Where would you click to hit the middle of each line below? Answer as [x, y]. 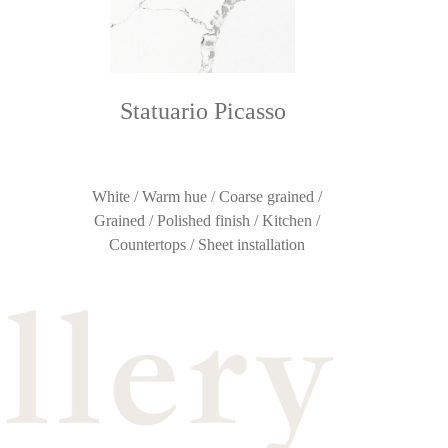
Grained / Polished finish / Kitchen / [206, 220]
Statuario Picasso [202, 110]
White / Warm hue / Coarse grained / [206, 196]
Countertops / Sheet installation [206, 244]
